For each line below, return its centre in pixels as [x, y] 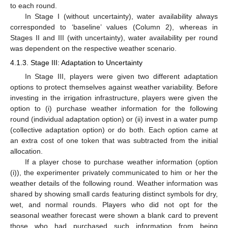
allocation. [26, 151]
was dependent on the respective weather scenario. [93, 49]
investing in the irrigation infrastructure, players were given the [114, 98]
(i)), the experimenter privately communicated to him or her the [114, 173]
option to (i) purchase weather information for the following [114, 109]
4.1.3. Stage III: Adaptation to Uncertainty [76, 63]
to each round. [34, 6]
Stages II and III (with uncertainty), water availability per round [114, 38]
